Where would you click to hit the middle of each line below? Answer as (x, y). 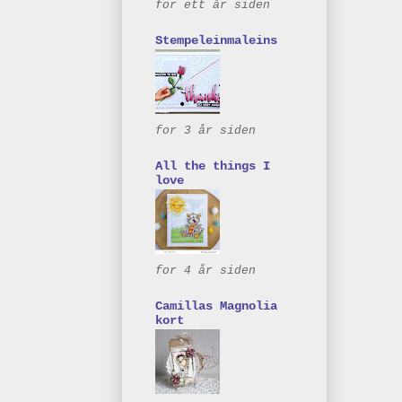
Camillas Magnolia (216, 306)
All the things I (213, 166)
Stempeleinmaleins (216, 40)
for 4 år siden (205, 270)
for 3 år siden (205, 130)
